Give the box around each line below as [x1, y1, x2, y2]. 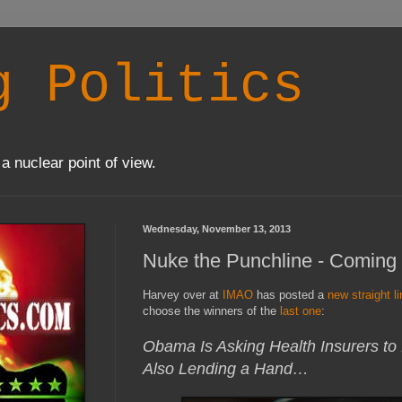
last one [280, 304, 321, 319]
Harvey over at [143, 288, 223, 302]
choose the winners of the [143, 304, 280, 319]
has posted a [253, 288, 324, 302]
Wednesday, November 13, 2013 [143, 223, 291, 235]
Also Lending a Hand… [143, 360, 309, 379]
